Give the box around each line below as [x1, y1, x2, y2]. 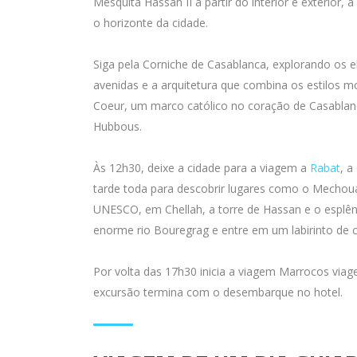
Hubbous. [93, 119, 142, 134]
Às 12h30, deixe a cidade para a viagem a [93, 160, 310, 175]
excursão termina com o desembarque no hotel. [93, 284, 343, 300]
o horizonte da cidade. [93, 15, 208, 30]
